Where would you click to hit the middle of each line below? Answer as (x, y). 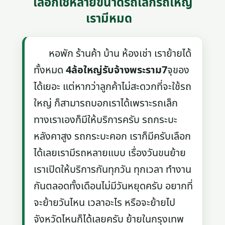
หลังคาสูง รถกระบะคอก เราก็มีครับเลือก (113, 136)
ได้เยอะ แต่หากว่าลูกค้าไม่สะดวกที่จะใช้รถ (113, 87)
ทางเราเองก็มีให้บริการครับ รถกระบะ (106, 120)
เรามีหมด (109, 19)
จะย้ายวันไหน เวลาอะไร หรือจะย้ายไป (105, 203)
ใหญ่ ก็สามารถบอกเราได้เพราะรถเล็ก (106, 103)
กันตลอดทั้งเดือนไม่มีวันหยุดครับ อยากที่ (114, 186)
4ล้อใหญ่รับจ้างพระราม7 (117, 70)
